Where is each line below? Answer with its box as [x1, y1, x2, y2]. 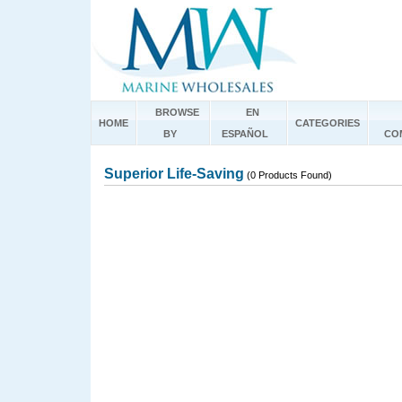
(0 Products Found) [244, 170, 332, 180]
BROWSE [154, 107, 199, 118]
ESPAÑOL [222, 128, 268, 139]
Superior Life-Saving [104, 166, 244, 181]
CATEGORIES [295, 118, 360, 128]
